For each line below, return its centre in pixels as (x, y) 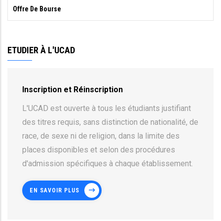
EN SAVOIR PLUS (55, 190)
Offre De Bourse (37, 9)
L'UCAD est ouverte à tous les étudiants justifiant (107, 108)
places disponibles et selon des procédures (99, 149)
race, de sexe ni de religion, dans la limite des (101, 136)
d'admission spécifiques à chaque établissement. (108, 163)
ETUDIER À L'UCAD (41, 50)
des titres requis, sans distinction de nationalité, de (110, 122)
